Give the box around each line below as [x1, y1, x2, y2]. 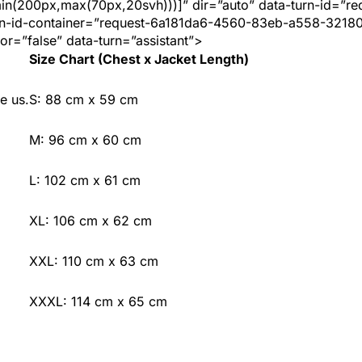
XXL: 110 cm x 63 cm [29, 252, 158, 269]
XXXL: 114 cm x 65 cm [29, 293, 167, 309]
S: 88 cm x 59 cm [29, 90, 138, 107]
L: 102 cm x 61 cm [29, 171, 141, 188]
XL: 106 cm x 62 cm [29, 212, 152, 229]
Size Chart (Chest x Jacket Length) [29, 50, 249, 67]
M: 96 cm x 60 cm [29, 131, 141, 148]
